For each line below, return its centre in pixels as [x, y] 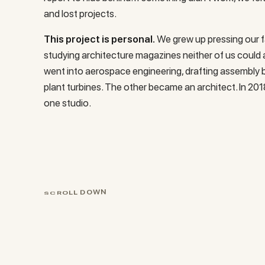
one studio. [67, 103]
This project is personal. [99, 39]
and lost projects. [80, 13]
